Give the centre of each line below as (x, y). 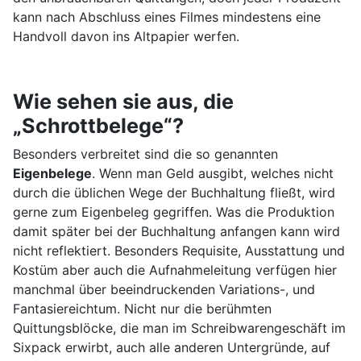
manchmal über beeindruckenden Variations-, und (164, 290)
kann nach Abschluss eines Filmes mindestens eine (167, 17)
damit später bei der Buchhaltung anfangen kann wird (176, 232)
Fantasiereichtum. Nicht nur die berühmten (142, 309)
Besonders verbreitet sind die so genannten (145, 154)
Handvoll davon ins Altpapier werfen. (126, 37)
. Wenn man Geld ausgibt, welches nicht (213, 174)
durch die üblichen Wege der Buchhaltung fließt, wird (174, 193)
